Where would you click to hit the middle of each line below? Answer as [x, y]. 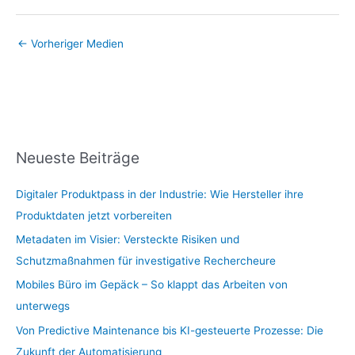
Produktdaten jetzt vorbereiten [94, 215]
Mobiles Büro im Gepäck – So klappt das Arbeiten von [152, 285]
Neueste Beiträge [78, 157]
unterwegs [43, 306]
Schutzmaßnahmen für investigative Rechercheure [146, 261]
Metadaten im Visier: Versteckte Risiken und [128, 240]
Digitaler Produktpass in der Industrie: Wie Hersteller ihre [160, 194]
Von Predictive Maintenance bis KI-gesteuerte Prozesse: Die [170, 330]
